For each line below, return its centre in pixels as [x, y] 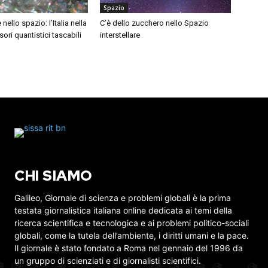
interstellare [120, 35]
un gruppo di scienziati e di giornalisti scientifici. [108, 261]
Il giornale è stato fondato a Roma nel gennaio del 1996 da [129, 248]
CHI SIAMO [54, 176]
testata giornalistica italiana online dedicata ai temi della [123, 211]
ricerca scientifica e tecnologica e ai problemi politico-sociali [132, 223]
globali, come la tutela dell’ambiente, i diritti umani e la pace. [132, 236]
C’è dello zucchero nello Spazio [155, 23]
